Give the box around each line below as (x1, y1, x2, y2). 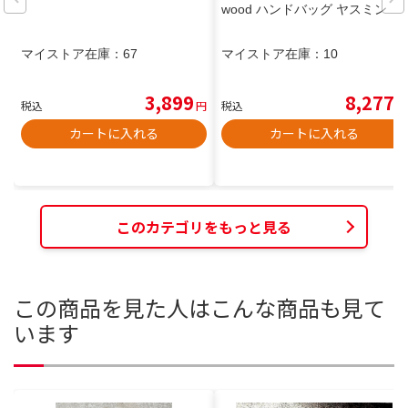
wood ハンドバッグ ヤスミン (221, 2, 387, 17)
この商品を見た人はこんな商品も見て (14, 291, 385, 323)
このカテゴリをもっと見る (117, 216, 291, 239)
